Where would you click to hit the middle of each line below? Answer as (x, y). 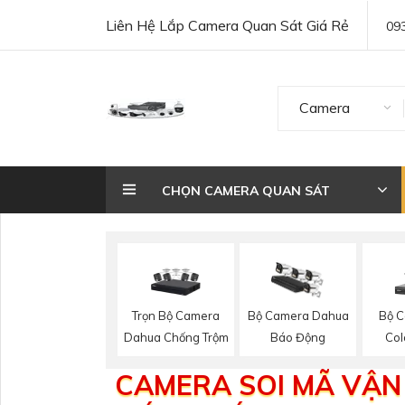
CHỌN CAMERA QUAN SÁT (246, 191)
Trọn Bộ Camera (176, 315)
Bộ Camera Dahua (298, 316)
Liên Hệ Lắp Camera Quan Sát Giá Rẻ (227, 25)
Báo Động (298, 338)
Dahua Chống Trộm (176, 337)
